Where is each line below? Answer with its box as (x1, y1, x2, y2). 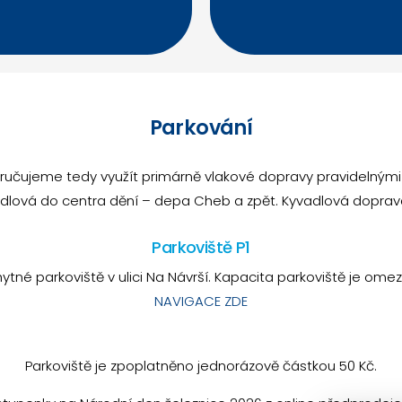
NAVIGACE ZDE (153, 292, 248, 311)
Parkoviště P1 (152, 236, 250, 259)
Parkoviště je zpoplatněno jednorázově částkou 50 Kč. (24, 356, 377, 376)
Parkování (149, 113, 253, 143)
